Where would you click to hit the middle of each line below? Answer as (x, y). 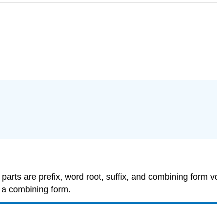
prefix (49, 177)
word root (83, 177)
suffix (116, 177)
